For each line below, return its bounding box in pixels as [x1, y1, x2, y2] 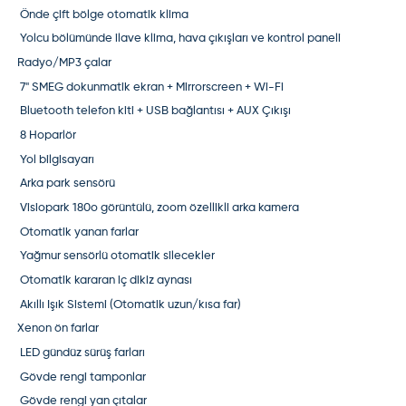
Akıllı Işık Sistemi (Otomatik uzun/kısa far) [17, 298, 242, 311]
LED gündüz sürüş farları [17, 346, 146, 359]
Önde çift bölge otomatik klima [17, 8, 189, 21]
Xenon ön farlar [17, 323, 100, 335]
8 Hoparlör [17, 129, 77, 141]
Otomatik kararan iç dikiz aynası [17, 274, 193, 286]
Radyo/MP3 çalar [17, 57, 112, 69]
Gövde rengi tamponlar [17, 371, 147, 383]
